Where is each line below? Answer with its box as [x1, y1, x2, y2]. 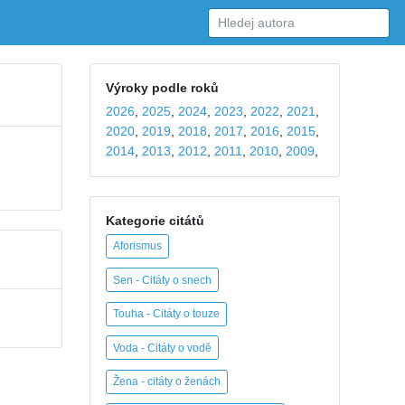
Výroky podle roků [106, 80, 219, 95]
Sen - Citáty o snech [113, 273, 212, 287]
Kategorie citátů [106, 212, 204, 228]
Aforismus [113, 240, 162, 252]
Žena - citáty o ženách [113, 375, 221, 388]
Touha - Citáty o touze [113, 307, 220, 320]
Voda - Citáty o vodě [113, 341, 212, 354]
